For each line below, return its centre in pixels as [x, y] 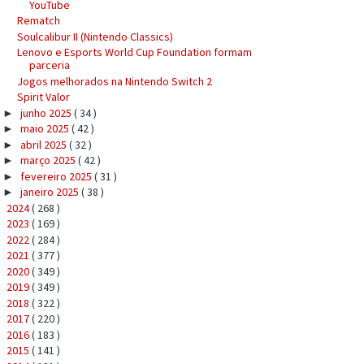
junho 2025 [47, 113]
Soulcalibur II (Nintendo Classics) [95, 36]
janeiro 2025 [50, 192]
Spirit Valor [43, 97]
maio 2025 [45, 128]
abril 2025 [44, 144]
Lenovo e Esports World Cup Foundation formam [134, 52]
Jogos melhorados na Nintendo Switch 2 [114, 81]
